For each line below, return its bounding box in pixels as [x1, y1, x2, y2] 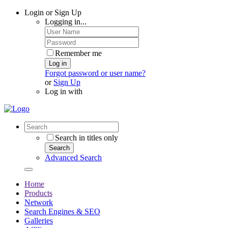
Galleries [24, 216, 53, 225]
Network [24, 198, 53, 207]
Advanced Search [45, 153, 102, 162]
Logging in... [45, 17, 87, 26]
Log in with [45, 87, 82, 96]
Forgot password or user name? [45, 69, 146, 77]
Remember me [55, 49, 102, 58]
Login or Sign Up [24, 8, 81, 17]
